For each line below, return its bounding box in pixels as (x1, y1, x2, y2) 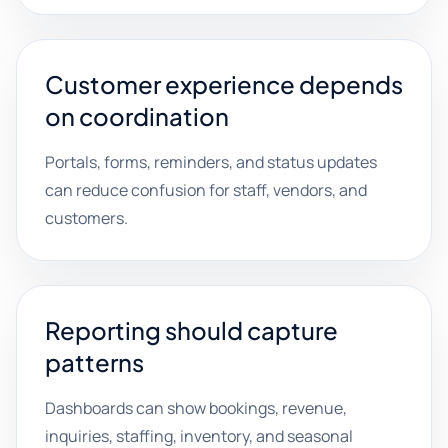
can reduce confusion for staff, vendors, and (45, 179, 367, 201)
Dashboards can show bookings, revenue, (45, 397, 347, 419)
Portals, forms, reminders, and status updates (45, 151, 377, 173)
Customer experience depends (45, 69, 403, 99)
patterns (45, 347, 144, 377)
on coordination (45, 101, 229, 131)
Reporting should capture (45, 315, 338, 345)
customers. (45, 207, 128, 229)
